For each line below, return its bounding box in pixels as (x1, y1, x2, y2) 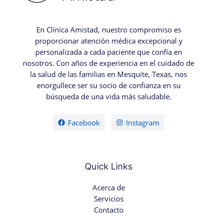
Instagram (125, 118, 159, 128)
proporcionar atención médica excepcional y (34, 35, 183, 46)
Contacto (93, 204, 124, 215)
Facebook (67, 118, 100, 128)
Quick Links (84, 161, 133, 172)
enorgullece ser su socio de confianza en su (36, 80, 181, 90)
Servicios (93, 193, 124, 203)
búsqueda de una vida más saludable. (46, 91, 171, 101)
